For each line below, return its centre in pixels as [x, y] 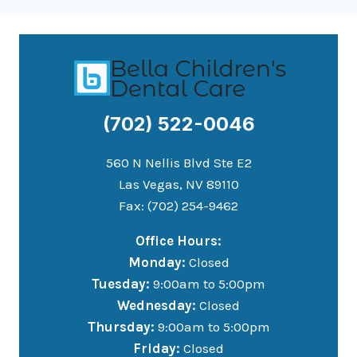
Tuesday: [121, 284]
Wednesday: [157, 305]
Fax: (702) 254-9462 [178, 206]
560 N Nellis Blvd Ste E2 [178, 163]
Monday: [157, 262]
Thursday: [121, 327]
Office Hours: [178, 241]
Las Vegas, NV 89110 [178, 184]
